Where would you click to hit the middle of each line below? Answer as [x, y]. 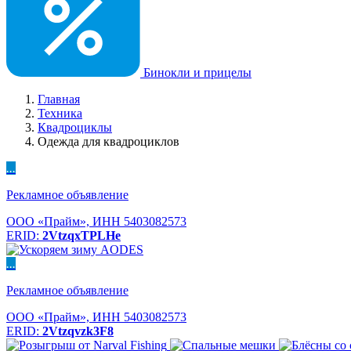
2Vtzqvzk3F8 [78, 331]
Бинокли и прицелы [196, 72]
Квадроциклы [75, 127]
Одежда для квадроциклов [109, 141]
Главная [59, 99]
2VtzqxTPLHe [81, 235]
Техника [60, 113]
